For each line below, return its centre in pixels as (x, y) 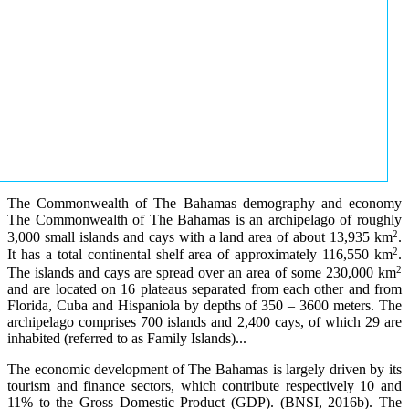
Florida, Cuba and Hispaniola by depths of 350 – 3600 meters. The (204, 305)
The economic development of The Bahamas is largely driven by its (204, 369)
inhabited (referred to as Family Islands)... (127, 338)
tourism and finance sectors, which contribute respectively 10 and (204, 385)
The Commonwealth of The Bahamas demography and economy (204, 203)
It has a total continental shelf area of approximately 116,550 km (200, 255)
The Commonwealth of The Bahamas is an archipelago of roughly (204, 219)
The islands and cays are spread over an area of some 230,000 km (202, 272)
